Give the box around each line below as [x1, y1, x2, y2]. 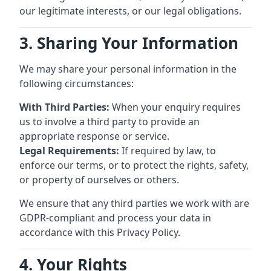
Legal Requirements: [19, 144, 119, 157]
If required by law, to [119, 144, 216, 157]
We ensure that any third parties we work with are [19, 197, 249, 210]
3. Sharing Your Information [19, 32, 238, 54]
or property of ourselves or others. [19, 173, 179, 186]
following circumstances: [19, 77, 134, 90]
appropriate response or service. [19, 129, 169, 143]
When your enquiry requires [109, 100, 241, 114]
